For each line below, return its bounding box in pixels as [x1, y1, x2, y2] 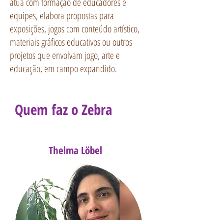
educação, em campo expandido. [10, 62, 121, 75]
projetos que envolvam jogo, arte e [10, 49, 120, 62]
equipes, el [10, 9, 46, 22]
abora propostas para [46, 9, 114, 22]
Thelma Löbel [49, 143, 102, 157]
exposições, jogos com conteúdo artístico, [10, 22, 139, 35]
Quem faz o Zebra [15, 100, 112, 119]
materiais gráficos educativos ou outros [10, 35, 132, 49]
